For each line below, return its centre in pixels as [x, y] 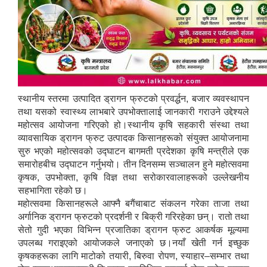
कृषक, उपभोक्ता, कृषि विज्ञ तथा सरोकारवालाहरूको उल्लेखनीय [133, 178]
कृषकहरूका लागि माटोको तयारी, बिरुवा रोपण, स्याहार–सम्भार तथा [133, 256]
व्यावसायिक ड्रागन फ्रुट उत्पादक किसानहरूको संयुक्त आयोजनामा [133, 138]
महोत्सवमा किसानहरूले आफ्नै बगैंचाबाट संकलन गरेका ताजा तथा [133, 204]
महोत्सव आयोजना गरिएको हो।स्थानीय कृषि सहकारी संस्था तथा [133, 125]
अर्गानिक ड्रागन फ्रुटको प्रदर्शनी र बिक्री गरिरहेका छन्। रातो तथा [133, 217]
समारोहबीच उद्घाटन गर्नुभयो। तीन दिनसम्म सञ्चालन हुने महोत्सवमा [133, 164]
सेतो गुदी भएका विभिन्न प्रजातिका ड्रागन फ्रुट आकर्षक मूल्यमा [133, 230]
